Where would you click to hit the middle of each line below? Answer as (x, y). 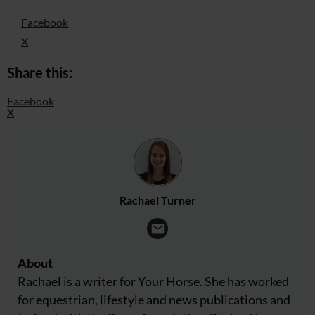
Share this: (40, 73)
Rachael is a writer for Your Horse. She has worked (153, 282)
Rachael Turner (157, 200)
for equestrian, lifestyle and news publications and (154, 300)
